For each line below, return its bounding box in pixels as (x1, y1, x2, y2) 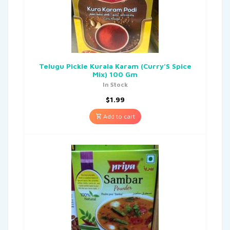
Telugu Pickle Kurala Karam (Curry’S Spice (39, 61, 191, 70)
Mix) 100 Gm (92, 69, 138, 79)
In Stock (102, 80, 128, 88)
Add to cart (101, 112, 135, 120)
